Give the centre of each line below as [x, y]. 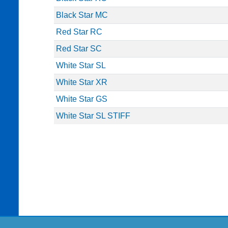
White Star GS [82, 99]
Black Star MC [82, 15]
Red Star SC [79, 49]
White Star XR [82, 82]
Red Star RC [79, 32]
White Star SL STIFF [93, 116]
